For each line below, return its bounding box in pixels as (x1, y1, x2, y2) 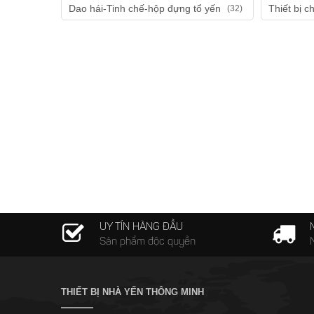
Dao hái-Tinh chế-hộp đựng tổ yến (69, 3, 224, 14)
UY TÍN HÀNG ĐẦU (100, 222, 183, 233)
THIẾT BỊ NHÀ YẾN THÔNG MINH (61, 287, 204, 297)
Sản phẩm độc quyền (100, 237, 196, 247)
